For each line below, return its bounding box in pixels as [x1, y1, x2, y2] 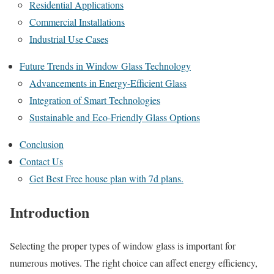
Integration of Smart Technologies [29, 94, 160, 106]
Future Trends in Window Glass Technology [20, 59, 191, 72]
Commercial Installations [29, 15, 125, 28]
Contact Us [20, 155, 63, 168]
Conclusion [20, 138, 64, 150]
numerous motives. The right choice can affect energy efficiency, [10, 256, 257, 269]
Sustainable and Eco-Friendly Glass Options [29, 111, 200, 124]
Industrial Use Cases [29, 32, 108, 45]
